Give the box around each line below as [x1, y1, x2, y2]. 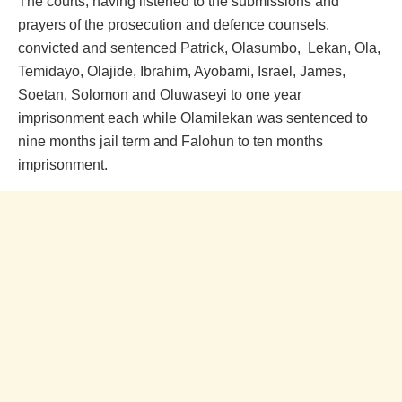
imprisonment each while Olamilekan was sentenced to [18, 110, 368, 127]
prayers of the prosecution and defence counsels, [18, 17, 333, 33]
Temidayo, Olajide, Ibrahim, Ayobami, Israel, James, [18, 64, 345, 80]
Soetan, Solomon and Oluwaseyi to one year [18, 87, 301, 103]
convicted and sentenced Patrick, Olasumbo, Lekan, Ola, [18, 40, 380, 57]
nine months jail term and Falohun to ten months [18, 134, 323, 150]
